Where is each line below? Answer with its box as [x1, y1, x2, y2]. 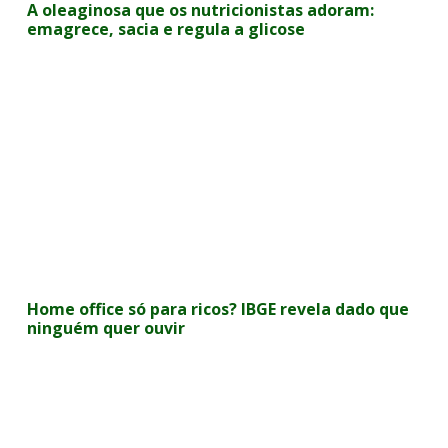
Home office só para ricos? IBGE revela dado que [27, 298, 410, 320]
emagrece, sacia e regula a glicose [27, 18, 306, 40]
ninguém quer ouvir [27, 317, 186, 339]
